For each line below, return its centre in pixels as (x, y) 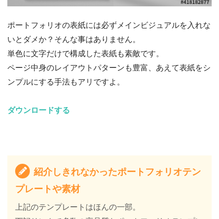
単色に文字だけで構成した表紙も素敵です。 (86, 53)
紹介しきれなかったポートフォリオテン (116, 172)
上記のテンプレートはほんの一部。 (78, 207)
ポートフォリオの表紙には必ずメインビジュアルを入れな (109, 25)
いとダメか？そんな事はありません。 (74, 39)
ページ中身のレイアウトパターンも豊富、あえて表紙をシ (109, 67)
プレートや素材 (48, 189)
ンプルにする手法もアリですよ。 (66, 82)
